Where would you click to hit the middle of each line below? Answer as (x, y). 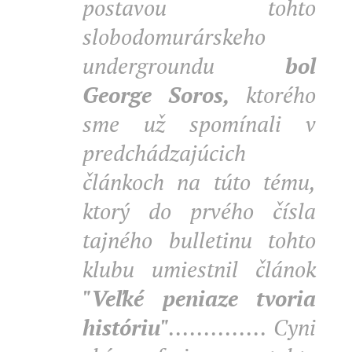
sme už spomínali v (199, 124)
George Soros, (156, 95)
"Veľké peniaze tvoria (199, 298)
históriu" (126, 327)
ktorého (273, 95)
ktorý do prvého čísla (199, 211)
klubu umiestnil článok (199, 269)
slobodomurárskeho (174, 37)
